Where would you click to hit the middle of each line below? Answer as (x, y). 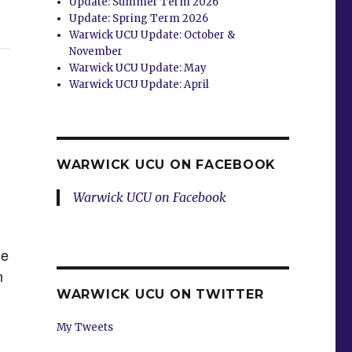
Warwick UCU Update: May (138, 68)
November (96, 51)
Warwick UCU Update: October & (152, 35)
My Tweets (84, 327)
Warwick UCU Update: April (139, 84)
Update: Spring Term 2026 (139, 18)
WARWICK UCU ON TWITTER (160, 294)
